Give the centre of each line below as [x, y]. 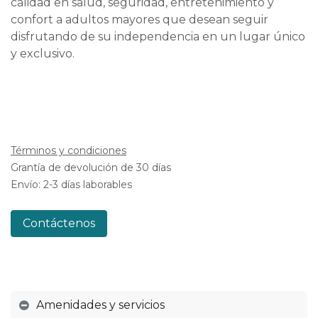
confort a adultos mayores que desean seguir [139, 20]
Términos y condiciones [68, 150]
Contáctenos [59, 223]
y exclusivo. [43, 54]
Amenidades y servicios [100, 305]
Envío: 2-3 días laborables [71, 185]
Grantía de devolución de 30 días [91, 168]
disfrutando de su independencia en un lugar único [158, 37]
